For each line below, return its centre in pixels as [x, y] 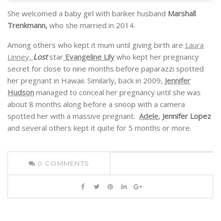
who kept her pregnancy [157, 57]
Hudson [21, 92]
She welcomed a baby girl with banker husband [88, 14]
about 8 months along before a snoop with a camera [96, 104]
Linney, [20, 57]
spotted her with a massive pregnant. [73, 116]
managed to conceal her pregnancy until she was [117, 92]
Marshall [182, 14]
